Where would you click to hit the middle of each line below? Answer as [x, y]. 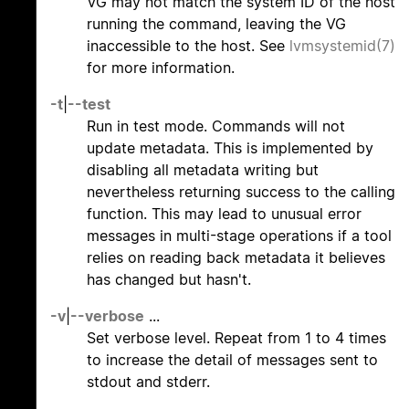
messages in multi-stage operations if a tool [239, 236]
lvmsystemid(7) [342, 46]
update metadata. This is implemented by [230, 148]
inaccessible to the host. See [188, 46]
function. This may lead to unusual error [224, 214]
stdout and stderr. [148, 382]
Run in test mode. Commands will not [216, 126]
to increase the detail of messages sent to [232, 360]
